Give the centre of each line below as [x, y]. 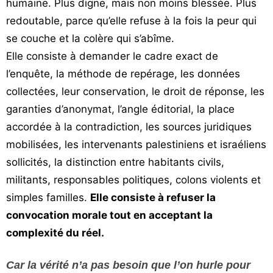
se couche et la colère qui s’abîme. [90, 38]
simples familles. [48, 197]
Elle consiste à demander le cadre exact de [112, 56]
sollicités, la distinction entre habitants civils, [115, 162]
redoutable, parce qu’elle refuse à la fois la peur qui [131, 21]
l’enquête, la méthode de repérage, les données [123, 74]
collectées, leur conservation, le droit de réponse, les [135, 91]
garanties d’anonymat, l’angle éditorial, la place [120, 109]
